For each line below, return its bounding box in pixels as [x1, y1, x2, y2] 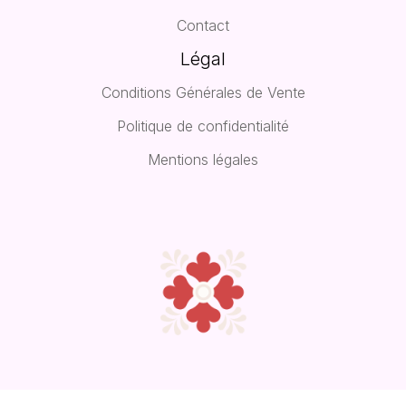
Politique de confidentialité [117, 116, 289, 135]
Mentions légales [148, 150, 258, 169]
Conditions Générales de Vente [101, 82, 305, 101]
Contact [177, 15, 229, 34]
